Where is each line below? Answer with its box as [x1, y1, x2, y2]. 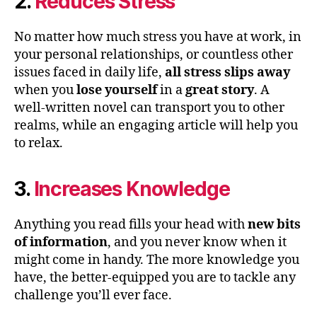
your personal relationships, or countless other [14, 46, 293, 63]
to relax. [14, 134, 63, 151]
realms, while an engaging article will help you [14, 117, 298, 134]
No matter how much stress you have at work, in [14, 28, 301, 45]
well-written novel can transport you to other [14, 99, 284, 116]
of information [14, 234, 108, 250]
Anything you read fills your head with [14, 216, 248, 233]
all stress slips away [165, 64, 290, 81]
